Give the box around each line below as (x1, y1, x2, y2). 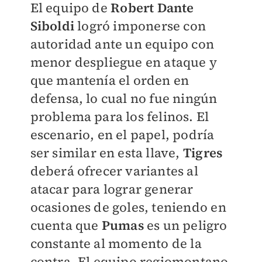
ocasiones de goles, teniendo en (30, 198, 226, 216)
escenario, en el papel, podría (30, 125, 215, 143)
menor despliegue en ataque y (30, 53, 218, 71)
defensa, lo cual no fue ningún (30, 89, 218, 107)
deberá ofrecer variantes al (30, 161, 198, 180)
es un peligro (143, 216, 227, 234)
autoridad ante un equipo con (30, 35, 215, 53)
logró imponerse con (74, 16, 206, 35)
